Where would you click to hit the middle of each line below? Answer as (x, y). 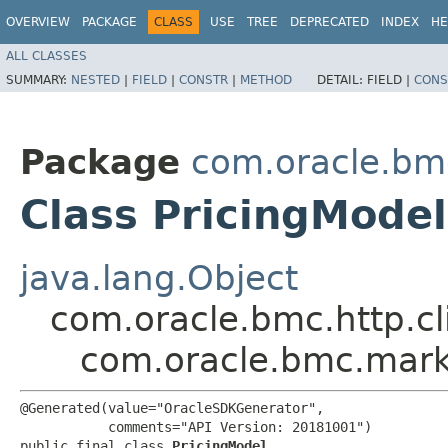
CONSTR (203, 79)
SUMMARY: (38, 79)
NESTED (95, 79)
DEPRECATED (329, 22)
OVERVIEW (38, 22)
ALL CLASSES (46, 55)
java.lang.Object (159, 277)
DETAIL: (342, 79)
